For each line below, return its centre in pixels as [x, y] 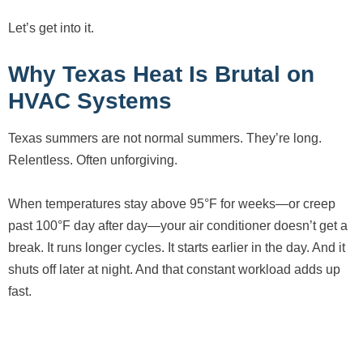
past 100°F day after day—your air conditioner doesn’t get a [178, 226]
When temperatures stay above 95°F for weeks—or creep [172, 204]
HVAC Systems [90, 101]
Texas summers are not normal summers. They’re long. [165, 139]
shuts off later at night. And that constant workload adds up [174, 270]
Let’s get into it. [51, 28]
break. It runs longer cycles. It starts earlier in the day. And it [177, 248]
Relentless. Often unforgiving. [93, 160]
